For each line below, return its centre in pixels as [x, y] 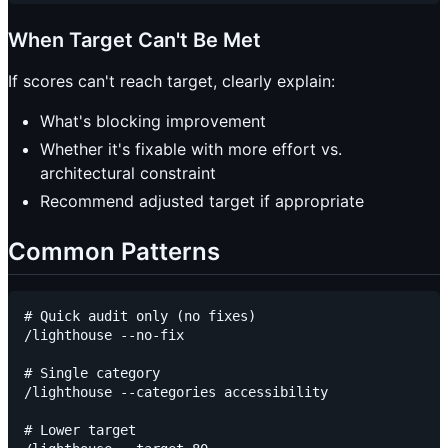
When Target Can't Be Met [134, 40]
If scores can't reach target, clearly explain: [171, 81]
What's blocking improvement [153, 121]
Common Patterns [114, 252]
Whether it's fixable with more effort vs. [191, 149]
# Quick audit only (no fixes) [140, 316]
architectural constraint [128, 173]
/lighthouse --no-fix [104, 335]
